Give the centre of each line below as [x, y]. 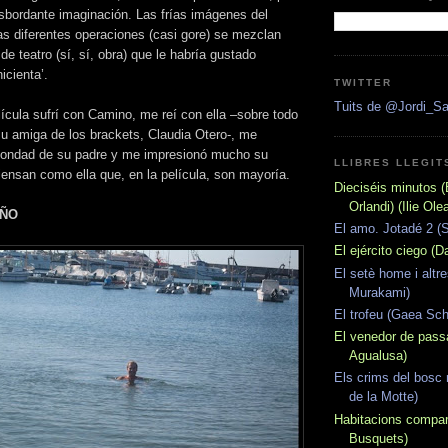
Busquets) [378, 438]
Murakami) [379, 292]
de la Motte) [383, 397]
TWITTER [363, 82]
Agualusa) [378, 356]
